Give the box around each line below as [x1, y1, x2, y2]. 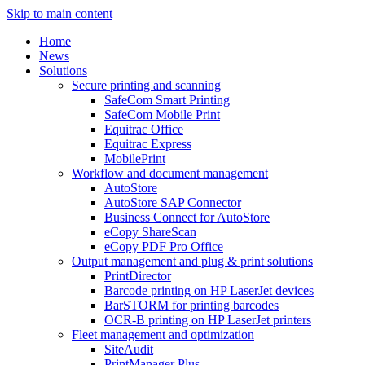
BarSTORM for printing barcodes [104, 298, 279, 312]
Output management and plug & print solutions [72, 254, 313, 268]
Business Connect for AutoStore [104, 210, 270, 224]
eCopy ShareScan [104, 225, 196, 239]
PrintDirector [104, 269, 171, 283]
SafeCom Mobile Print [104, 108, 220, 121]
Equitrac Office [104, 122, 183, 136]
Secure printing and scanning [72, 78, 221, 92]
